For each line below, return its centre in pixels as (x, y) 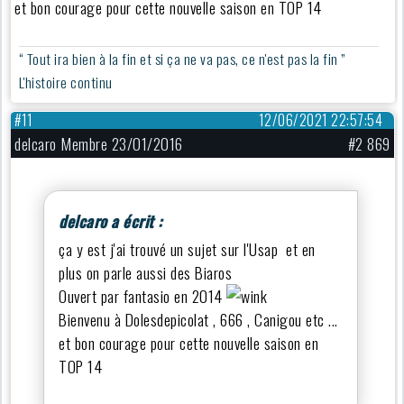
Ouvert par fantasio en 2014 (143, 295)
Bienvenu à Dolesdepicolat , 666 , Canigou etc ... (198, 319)
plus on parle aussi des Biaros (147, 272)
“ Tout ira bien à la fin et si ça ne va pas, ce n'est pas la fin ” (184, 59)
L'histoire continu (67, 83)
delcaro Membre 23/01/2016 (99, 143)
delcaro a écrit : (110, 220)
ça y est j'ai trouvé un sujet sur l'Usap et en (187, 248)
